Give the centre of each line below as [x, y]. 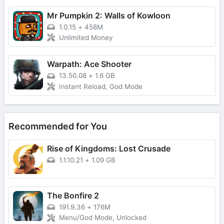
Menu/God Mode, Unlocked [103, 218]
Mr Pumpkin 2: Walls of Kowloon [109, 15]
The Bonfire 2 [73, 196]
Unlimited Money [86, 38]
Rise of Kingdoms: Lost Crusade [109, 149]
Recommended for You [58, 126]
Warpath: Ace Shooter [89, 64]
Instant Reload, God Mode [101, 87]
